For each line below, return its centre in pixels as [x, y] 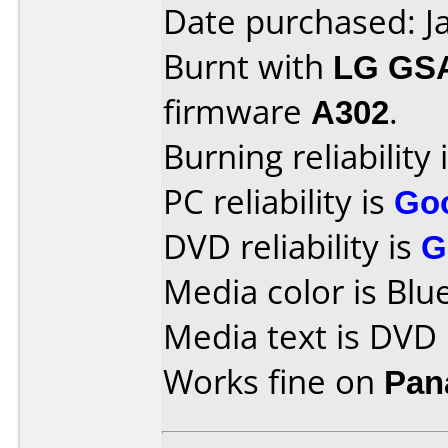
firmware [237, 111]
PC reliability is [278, 201]
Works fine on [273, 381]
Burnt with [248, 66]
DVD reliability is [292, 246]
